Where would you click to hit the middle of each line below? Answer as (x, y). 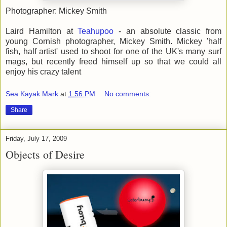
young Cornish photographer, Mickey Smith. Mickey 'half (113, 41)
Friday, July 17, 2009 (36, 138)
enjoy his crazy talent (43, 71)
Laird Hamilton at (42, 31)
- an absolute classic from (167, 31)
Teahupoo (96, 31)
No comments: (128, 93)
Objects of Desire (45, 154)
